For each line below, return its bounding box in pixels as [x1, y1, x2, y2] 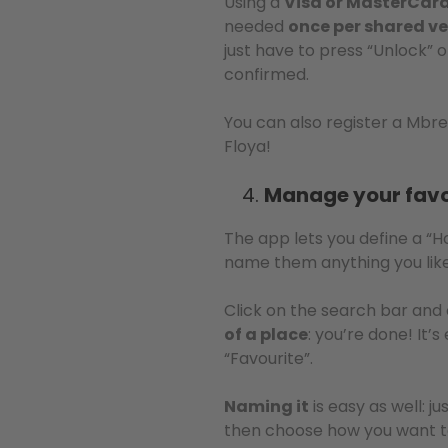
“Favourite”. [224, 347, 313, 370]
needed [224, 15, 288, 38]
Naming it [224, 395, 309, 418]
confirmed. [224, 63, 309, 86]
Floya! [224, 135, 271, 158]
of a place [224, 323, 308, 346]
